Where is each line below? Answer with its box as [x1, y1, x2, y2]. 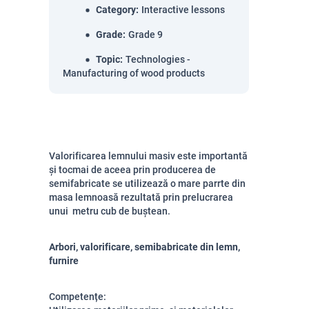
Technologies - [126, 54, 190, 65]
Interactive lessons [141, 4, 225, 15]
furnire [49, 255, 79, 266]
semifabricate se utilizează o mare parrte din [49, 178, 246, 189]
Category [96, 4, 136, 15]
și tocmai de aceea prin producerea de [49, 164, 216, 175]
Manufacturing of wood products [63, 68, 205, 79]
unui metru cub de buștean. [49, 206, 170, 217]
